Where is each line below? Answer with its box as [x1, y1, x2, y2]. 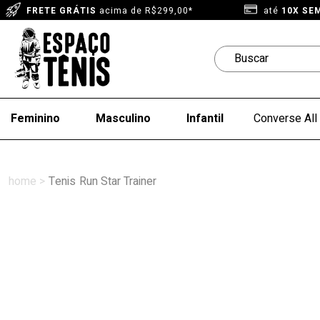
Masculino [96, 110, 151, 128]
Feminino [11, 110, 60, 128]
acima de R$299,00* [96, 4, 193, 17]
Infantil [186, 110, 224, 128]
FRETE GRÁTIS [26, 4, 96, 17]
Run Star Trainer [79, 173, 156, 190]
